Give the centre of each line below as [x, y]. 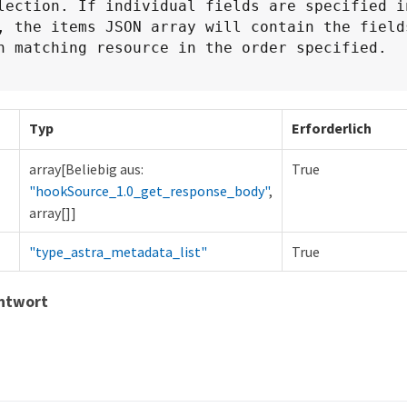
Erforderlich [332, 129]
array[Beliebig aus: [86, 169]
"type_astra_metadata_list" [118, 252]
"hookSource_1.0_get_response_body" [149, 191]
